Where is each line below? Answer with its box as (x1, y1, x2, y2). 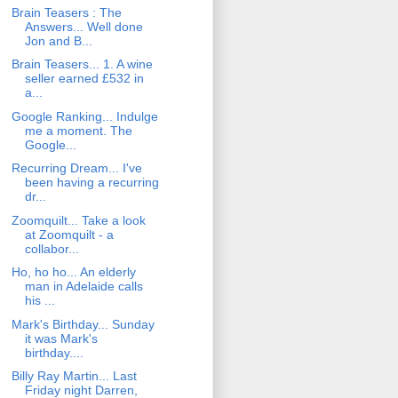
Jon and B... (24, 33, 92, 48)
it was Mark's (24, 330, 98, 346)
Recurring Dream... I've (11, 161, 142, 176)
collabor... (24, 241, 79, 256)
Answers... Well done (24, 19, 143, 34)
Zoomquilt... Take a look (11, 212, 146, 227)
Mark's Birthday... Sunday (11, 316, 155, 331)
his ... (24, 293, 55, 308)
